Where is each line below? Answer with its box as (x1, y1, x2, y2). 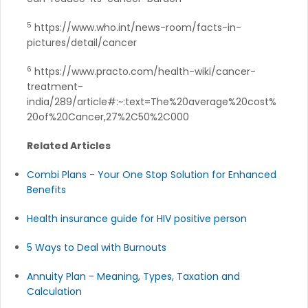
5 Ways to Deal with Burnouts (27, 240, 166, 254)
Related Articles (27, 138, 111, 153)
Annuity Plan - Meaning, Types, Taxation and (27, 269, 240, 283)
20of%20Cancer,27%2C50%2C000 (27, 109, 189, 124)
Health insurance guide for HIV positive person (27, 211, 247, 225)
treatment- (27, 79, 83, 93)
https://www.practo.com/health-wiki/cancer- (32, 64, 256, 78)
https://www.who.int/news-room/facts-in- (32, 20, 241, 34)
